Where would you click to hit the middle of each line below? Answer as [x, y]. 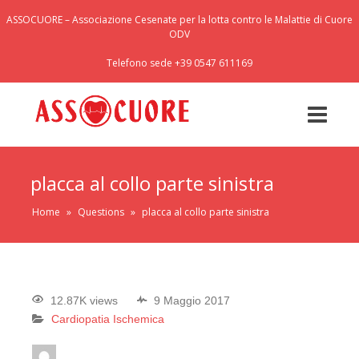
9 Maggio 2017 [192, 301]
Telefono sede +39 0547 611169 [179, 63]
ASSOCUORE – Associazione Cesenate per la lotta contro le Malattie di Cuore [179, 20]
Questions [101, 212]
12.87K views [84, 301]
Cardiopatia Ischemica [108, 319]
